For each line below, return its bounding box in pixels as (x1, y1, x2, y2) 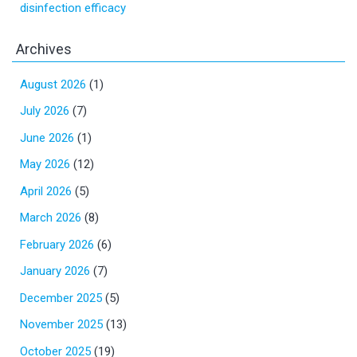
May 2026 (20, 157, 70, 171)
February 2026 (20, 237, 94, 252)
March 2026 (20, 210, 81, 225)
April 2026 (20, 183, 72, 198)
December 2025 (20, 290, 102, 305)
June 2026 (20, 130, 74, 145)
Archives (16, 40, 72, 57)
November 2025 (20, 317, 103, 331)
